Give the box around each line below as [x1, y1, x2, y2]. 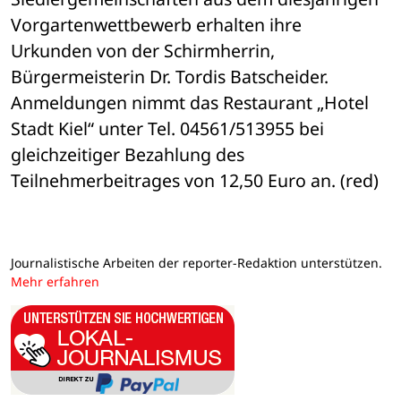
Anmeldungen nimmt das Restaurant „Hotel [11, 90, 369, 115]
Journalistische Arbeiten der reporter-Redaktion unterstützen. [11, 254, 382, 272]
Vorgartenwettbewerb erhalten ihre [11, 13, 306, 38]
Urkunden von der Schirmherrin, [11, 38, 275, 64]
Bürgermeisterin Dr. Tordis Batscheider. [11, 64, 333, 90]
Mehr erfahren [11, 273, 99, 291]
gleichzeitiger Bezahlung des [11, 142, 244, 167]
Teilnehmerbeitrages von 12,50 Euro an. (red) [11, 168, 379, 193]
